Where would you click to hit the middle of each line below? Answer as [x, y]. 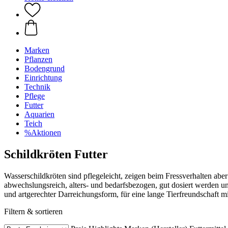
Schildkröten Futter [56, 154]
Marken [37, 50]
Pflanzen [38, 59]
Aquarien [39, 114]
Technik [37, 87]
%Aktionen [43, 133]
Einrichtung [43, 78]
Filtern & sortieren [33, 211]
